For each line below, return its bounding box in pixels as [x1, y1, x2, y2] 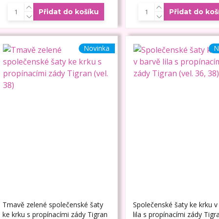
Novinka [84, 44, 109, 53]
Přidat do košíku [39, 7, 99, 17]
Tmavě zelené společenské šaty [2, 200, 103, 210]
